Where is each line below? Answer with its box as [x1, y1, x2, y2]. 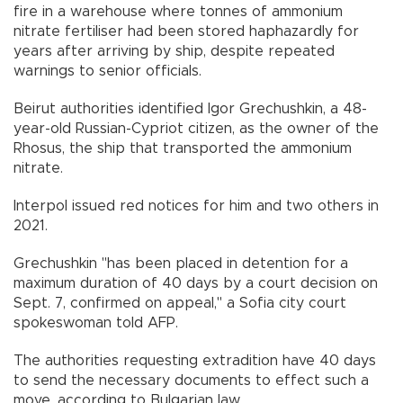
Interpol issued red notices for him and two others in [13, 199, 379, 214]
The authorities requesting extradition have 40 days [13, 354, 376, 369]
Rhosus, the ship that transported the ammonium [13, 141, 352, 157]
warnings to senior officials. [13, 64, 201, 79]
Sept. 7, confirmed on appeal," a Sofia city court [13, 296, 346, 311]
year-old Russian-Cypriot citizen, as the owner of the [13, 121, 379, 137]
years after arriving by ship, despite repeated [13, 44, 335, 59]
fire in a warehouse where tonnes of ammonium [13, 4, 343, 20]
